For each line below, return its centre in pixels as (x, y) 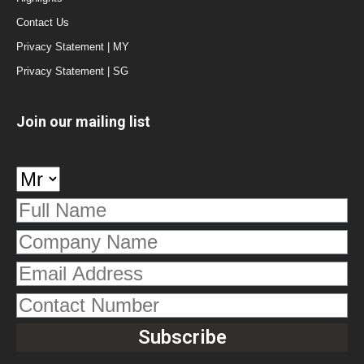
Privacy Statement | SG (72, 71)
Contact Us (43, 22)
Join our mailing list (83, 121)
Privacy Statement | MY (73, 46)
